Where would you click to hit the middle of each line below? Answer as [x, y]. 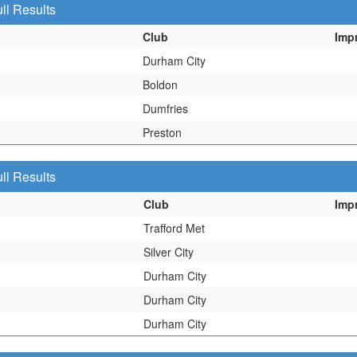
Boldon [160, 84]
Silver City [169, 252]
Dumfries [165, 108]
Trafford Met [174, 228]
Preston [162, 132]
